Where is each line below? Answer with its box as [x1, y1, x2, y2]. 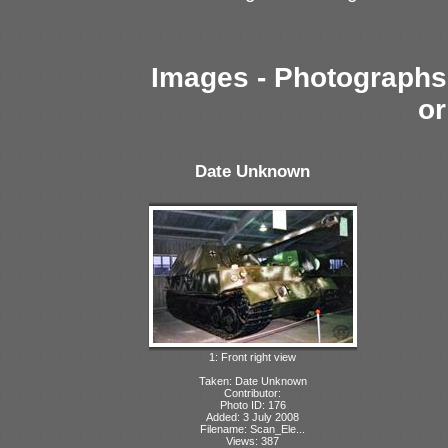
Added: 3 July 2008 [206, 410, 299, 423]
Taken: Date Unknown [198, 374, 307, 387]
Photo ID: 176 [219, 398, 286, 411]
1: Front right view [209, 350, 296, 363]
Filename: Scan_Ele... [200, 422, 305, 435]
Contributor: [224, 386, 281, 399]
